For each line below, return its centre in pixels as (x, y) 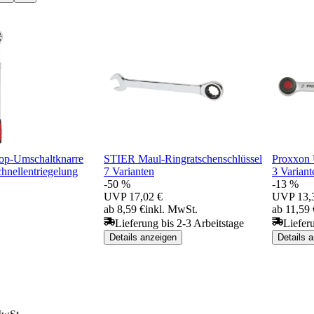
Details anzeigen (143, 237)
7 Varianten (129, 171)
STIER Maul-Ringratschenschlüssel (183, 158)
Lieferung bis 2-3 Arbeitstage (179, 223)
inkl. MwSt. (171, 209)
